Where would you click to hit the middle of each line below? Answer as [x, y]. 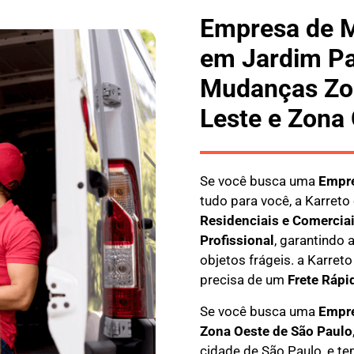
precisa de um [243, 280]
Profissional [237, 241]
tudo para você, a [252, 201]
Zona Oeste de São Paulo [276, 331]
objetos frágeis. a [253, 260]
